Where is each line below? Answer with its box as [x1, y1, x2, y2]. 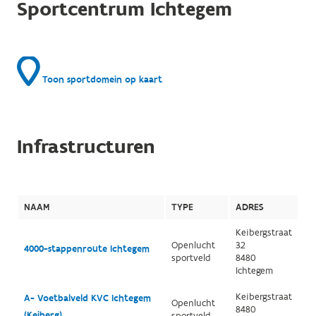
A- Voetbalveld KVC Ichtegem [23, 292, 151, 305]
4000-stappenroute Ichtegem [23, 243, 150, 255]
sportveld [171, 252, 211, 265]
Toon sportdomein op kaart [39, 73, 162, 86]
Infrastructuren [16, 134, 155, 160]
